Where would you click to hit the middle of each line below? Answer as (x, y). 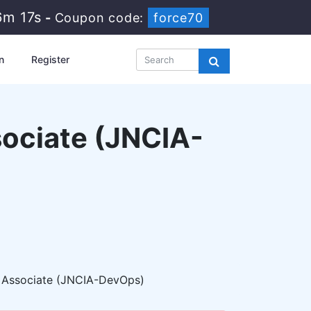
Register (50, 59)
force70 (179, 18)
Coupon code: (102, 18)
